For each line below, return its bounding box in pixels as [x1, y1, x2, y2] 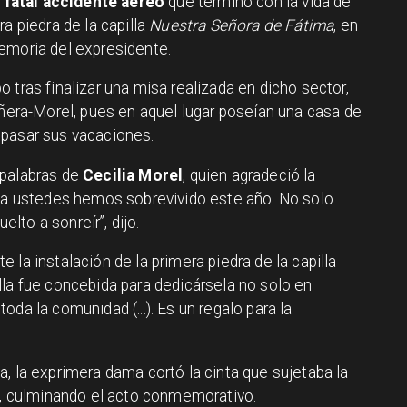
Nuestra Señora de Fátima [149, 15, 334, 35]
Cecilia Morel [83, 165, 184, 184]
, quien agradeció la [183, 165, 316, 184]
